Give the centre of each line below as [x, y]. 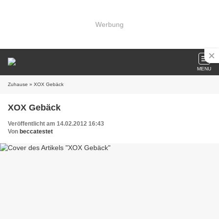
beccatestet [36, 131]
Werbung [109, 24]
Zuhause [18, 84]
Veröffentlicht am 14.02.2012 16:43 [56, 124]
